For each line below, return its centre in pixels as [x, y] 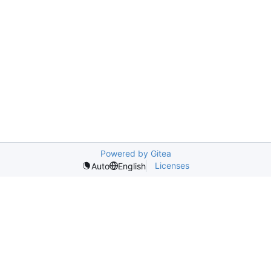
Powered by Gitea [135, 153]
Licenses [172, 165]
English [132, 166]
